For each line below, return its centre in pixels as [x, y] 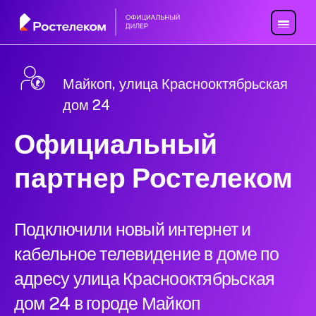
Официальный [116, 144]
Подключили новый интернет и [133, 230]
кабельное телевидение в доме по [147, 254]
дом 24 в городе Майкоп [108, 304]
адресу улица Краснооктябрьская [145, 279]
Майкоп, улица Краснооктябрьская [175, 84]
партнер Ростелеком [153, 178]
